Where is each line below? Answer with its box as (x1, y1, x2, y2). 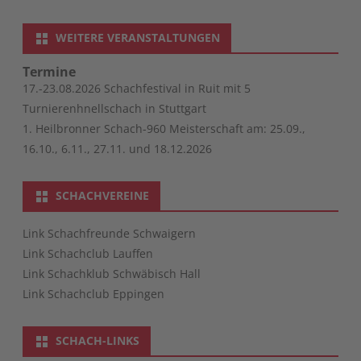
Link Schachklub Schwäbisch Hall (23, 265, 201, 281)
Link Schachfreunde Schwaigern (23, 225, 196, 241)
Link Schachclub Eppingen (23, 285, 164, 301)
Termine (23, 62, 76, 81)
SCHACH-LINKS (56, 332, 139, 348)
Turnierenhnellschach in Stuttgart (23, 100, 206, 116)
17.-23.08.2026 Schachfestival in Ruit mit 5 (23, 80, 251, 96)
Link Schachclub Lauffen (23, 245, 153, 261)
